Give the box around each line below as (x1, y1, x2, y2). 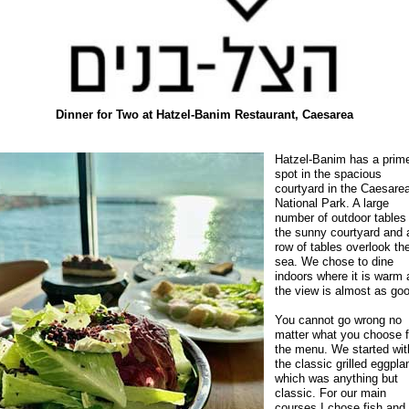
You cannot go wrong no (275, 313, 402, 327)
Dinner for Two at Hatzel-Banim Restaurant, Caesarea (56, 108, 353, 121)
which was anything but (275, 372, 398, 385)
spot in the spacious (275, 167, 382, 181)
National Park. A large (275, 196, 389, 210)
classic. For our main (275, 386, 386, 400)
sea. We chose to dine (275, 255, 393, 268)
